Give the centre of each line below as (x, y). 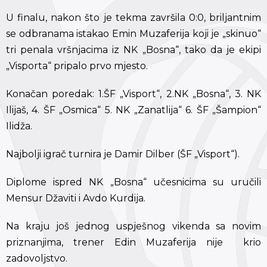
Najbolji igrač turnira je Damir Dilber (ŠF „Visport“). (123, 154)
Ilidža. (19, 126)
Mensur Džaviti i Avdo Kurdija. (76, 198)
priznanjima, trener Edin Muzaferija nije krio (133, 242)
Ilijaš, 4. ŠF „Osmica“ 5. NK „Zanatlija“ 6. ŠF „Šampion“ (133, 110)
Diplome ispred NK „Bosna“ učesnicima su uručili (133, 182)
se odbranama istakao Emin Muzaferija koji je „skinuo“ (133, 33)
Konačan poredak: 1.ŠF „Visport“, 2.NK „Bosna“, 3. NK (133, 94)
